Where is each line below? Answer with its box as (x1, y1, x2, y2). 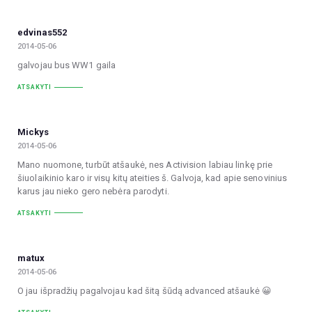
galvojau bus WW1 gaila (17, 60, 116, 71)
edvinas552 (17, 26, 67, 38)
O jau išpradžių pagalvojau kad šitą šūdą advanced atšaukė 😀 (17, 286, 272, 297)
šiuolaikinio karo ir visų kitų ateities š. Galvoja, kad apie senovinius (17, 173, 288, 184)
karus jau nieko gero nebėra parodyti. (17, 186, 169, 197)
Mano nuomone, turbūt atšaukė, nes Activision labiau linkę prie (17, 159, 273, 171)
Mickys (17, 126, 49, 137)
